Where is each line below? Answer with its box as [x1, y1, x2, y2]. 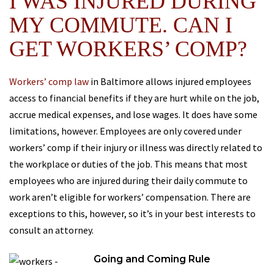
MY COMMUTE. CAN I [9, 13, 232, 37]
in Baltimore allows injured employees [91, 75, 251, 87]
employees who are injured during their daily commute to [9, 174, 248, 187]
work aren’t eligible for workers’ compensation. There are [9, 191, 251, 203]
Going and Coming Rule [94, 253, 210, 265]
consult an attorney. [9, 224, 94, 236]
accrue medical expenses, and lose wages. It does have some [9, 108, 257, 120]
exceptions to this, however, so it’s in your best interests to [9, 207, 256, 220]
